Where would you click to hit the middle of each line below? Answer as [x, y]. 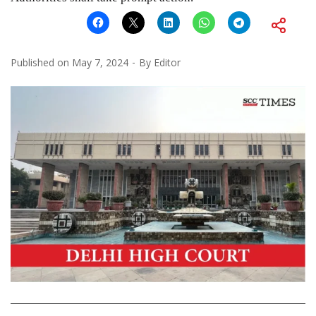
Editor [167, 62]
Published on [41, 62]
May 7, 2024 [100, 62]
